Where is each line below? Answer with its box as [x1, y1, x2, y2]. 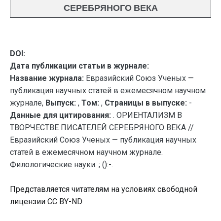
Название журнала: [10, 74, 84, 83]
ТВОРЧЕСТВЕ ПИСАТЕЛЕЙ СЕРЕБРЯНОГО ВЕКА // [10, 123, 194, 132]
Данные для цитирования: [10, 110, 113, 120]
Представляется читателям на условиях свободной [10, 184, 197, 194]
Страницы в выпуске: [105, 98, 187, 108]
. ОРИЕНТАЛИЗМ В [113, 110, 182, 120]
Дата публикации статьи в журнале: [10, 61, 149, 71]
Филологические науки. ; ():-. [10, 160, 113, 169]
